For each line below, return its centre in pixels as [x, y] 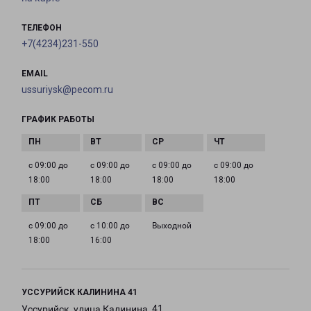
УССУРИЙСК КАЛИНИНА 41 [79, 293]
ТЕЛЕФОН [42, 28]
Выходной [172, 226]
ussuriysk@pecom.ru [67, 90]
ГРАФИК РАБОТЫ [58, 120]
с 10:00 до [110, 226]
